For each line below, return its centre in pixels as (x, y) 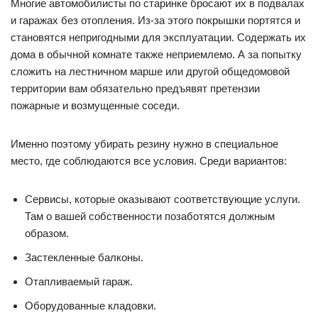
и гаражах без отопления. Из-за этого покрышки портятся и (155, 21)
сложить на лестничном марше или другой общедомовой (150, 72)
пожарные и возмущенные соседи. (95, 106)
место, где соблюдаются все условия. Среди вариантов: (149, 161)
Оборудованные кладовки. (91, 306)
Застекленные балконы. (84, 258)
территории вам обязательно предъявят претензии (135, 89)
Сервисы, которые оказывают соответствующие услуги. (163, 199)
